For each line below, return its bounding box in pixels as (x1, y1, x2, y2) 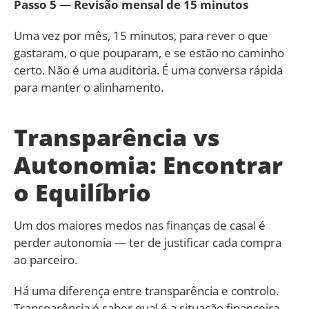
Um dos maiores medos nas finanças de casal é (14, 217, 266, 233)
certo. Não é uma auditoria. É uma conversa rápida (14, 61, 283, 78)
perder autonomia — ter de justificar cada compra (14, 234, 281, 250)
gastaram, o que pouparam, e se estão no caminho (14, 44, 284, 61)
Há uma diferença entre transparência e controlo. (14, 282, 279, 299)
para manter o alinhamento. (14, 79, 163, 95)
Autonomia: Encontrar (14, 148, 283, 181)
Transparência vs (14, 121, 220, 153)
